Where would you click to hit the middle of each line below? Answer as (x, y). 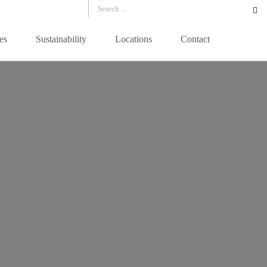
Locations (133, 39)
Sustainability (61, 39)
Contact (195, 39)
